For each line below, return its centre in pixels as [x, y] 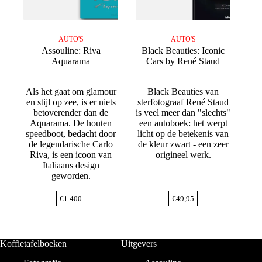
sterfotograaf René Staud [183, 102]
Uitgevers [139, 244]
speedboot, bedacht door [71, 134]
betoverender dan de [71, 113]
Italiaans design [71, 166]
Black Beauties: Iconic [183, 51]
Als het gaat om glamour [71, 92]
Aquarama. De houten [71, 123]
